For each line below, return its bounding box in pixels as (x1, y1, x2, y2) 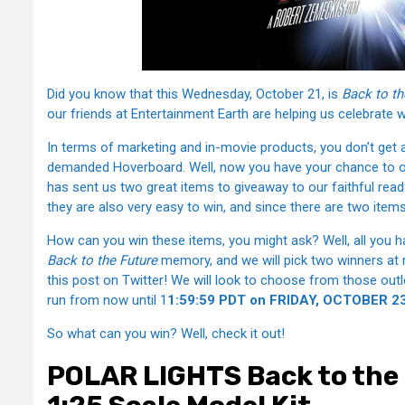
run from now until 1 (47, 291, 167, 308)
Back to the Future (47, 251, 157, 268)
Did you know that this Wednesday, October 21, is (47, 85, 342, 102)
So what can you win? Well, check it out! (47, 325, 285, 342)
